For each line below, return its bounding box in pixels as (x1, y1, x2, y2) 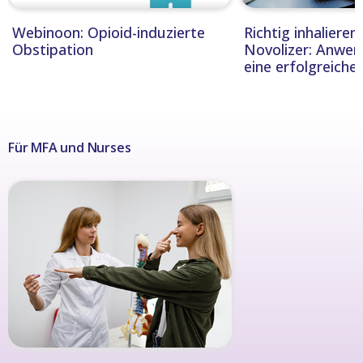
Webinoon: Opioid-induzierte (12, 23, 205, 43)
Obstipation (12, 40, 93, 60)
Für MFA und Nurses (8, 139, 131, 157)
